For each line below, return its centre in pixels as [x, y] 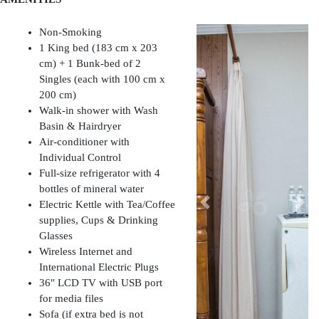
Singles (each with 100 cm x [102, 79]
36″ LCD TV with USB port [101, 283]
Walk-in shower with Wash [99, 111]
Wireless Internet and [86, 252]
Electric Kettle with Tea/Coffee [107, 205]
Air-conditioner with [84, 142]
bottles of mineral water [91, 189]
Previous [223, 209]
